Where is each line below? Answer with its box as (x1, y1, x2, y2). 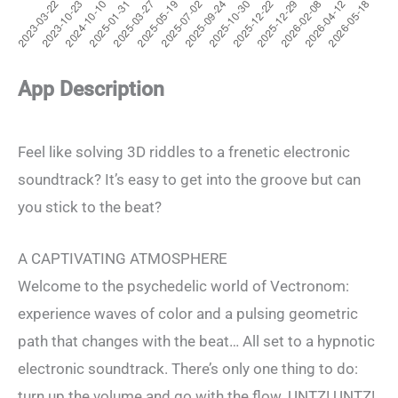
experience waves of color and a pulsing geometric (18, 304, 358, 322)
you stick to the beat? (18, 197, 162, 216)
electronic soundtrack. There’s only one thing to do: (18, 359, 358, 378)
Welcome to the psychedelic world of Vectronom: (18, 276, 349, 295)
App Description (18, 76, 164, 101)
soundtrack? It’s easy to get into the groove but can (18, 170, 361, 188)
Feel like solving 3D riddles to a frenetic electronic (18, 142, 350, 161)
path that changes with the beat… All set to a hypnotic (18, 331, 375, 350)
